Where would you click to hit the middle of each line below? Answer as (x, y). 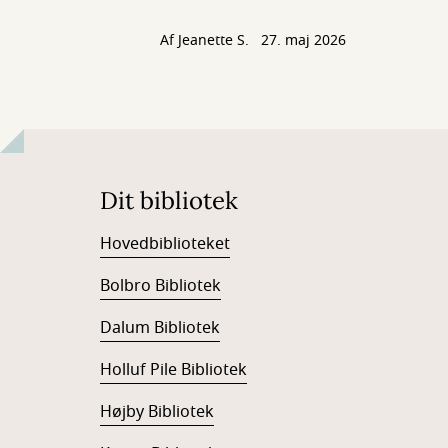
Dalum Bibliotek (160, 328)
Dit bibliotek (169, 200)
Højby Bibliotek (157, 412)
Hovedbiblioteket (165, 244)
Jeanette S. (213, 40)
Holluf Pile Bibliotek (173, 370)
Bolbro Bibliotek (160, 286)
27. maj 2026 (303, 40)
